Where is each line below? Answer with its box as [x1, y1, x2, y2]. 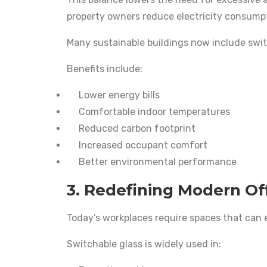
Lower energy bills [79, 89, 160, 101]
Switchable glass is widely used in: [67, 238, 221, 250]
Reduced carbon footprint [79, 122, 195, 134]
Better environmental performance [79, 156, 237, 167]
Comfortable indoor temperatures [79, 105, 230, 117]
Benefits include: [67, 63, 142, 74]
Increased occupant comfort [79, 139, 207, 151]
